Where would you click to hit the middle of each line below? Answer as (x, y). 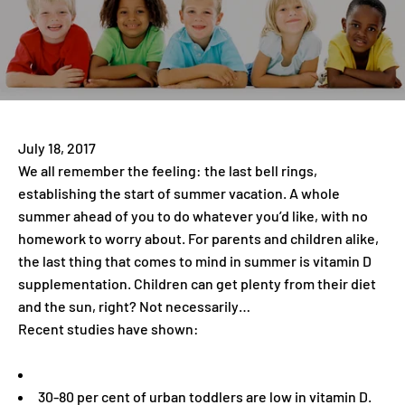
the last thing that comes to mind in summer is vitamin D (195, 261)
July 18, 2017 (57, 148)
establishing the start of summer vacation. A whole (179, 193)
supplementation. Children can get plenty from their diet (197, 284)
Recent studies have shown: (108, 329)
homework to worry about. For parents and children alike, (198, 239)
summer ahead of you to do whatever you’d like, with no (193, 216)
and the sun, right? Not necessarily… (134, 306)
